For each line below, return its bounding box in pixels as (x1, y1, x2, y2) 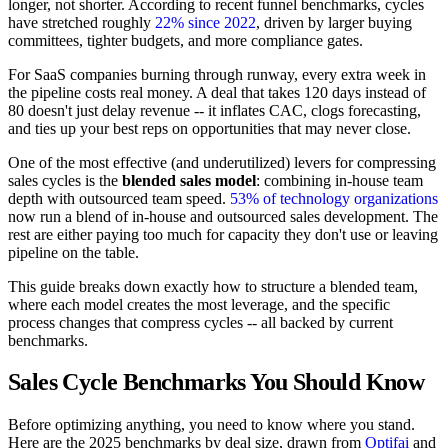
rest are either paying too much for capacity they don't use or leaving (8, 225, 438, 243)
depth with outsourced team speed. (8, 189, 230, 207)
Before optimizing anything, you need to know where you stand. (8, 416, 415, 434)
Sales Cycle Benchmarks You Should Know (8, 369, 425, 396)
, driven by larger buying (256, 13, 412, 31)
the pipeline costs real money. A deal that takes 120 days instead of (8, 83, 426, 101)
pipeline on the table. (8, 243, 139, 261)
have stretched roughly (8, 13, 155, 31)
